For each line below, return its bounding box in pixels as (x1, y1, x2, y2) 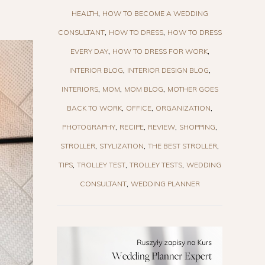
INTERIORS (61, 84, 98, 93)
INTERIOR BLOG (69, 65, 123, 75)
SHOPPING (179, 122, 215, 131)
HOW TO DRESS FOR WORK (112, 46, 208, 56)
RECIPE (119, 122, 144, 131)
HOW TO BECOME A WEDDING (102, 8, 208, 18)
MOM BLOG (124, 84, 163, 93)
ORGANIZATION (156, 103, 211, 112)
